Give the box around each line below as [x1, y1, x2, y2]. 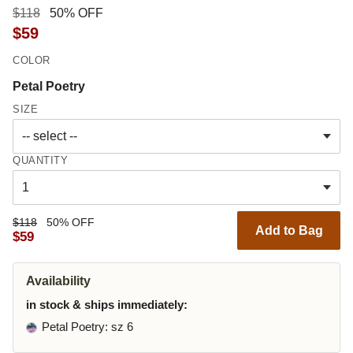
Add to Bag [255, 223, 323, 237]
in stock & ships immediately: [26, 298, 188, 312]
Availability [26, 274, 91, 288]
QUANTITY [13, 154, 69, 167]
